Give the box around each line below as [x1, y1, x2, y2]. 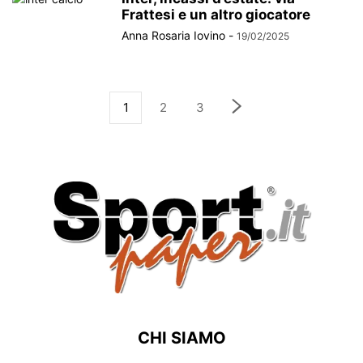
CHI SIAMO [137, 328, 226, 348]
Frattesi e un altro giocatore [122, 6, 310, 23]
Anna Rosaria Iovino [122, 28, 225, 42]
